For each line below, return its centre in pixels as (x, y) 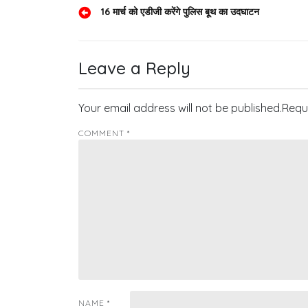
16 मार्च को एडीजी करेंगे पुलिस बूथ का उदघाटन (180, 12)
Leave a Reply (134, 68)
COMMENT (103, 133)
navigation (131, 43)
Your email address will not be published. (180, 108)
